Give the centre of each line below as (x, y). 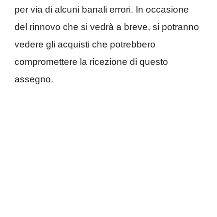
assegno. (34, 79)
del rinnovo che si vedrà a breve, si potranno (107, 27)
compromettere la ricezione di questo (91, 62)
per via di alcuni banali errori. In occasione (102, 9)
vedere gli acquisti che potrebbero (85, 44)
